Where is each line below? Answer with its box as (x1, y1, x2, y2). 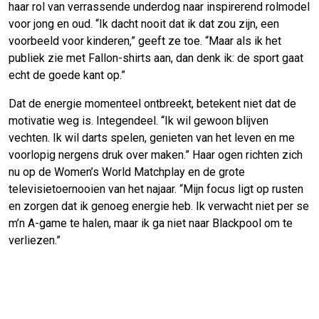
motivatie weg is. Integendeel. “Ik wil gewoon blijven (9, 114, 268, 128)
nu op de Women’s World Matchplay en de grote (9, 165, 245, 179)
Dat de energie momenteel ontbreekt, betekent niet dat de (9, 97, 296, 111)
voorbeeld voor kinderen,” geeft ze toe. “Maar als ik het (9, 34, 281, 48)
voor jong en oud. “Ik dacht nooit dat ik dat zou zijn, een (9, 17, 279, 31)
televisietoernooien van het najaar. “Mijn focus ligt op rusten (9, 182, 303, 197)
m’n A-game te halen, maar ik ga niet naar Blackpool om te (9, 216, 293, 231)
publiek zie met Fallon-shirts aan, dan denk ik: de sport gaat (9, 51, 303, 66)
